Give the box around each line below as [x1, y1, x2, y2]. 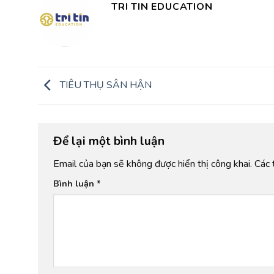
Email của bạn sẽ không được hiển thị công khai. [53, 157, 252, 171]
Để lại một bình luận [53, 133, 168, 150]
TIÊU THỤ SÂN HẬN [57, 78, 152, 92]
